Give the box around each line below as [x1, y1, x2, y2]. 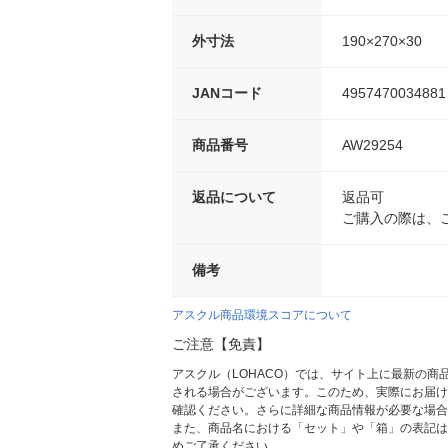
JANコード [192, 85, 262, 102]
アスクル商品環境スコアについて [172, 308, 352, 323]
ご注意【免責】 [172, 336, 270, 353]
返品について [192, 189, 276, 206]
